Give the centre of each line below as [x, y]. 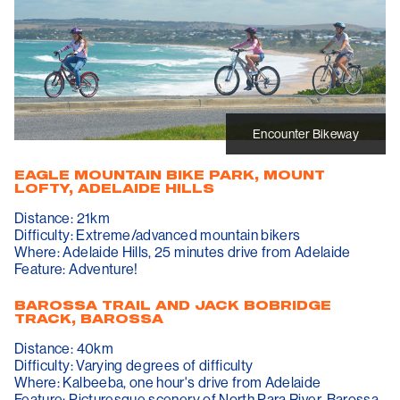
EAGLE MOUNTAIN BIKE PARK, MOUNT [170, 175]
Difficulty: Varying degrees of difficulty [135, 365]
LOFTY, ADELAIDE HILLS [114, 188]
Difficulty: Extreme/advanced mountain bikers [159, 234]
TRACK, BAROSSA [89, 318]
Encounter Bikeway [306, 133]
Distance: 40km [64, 348]
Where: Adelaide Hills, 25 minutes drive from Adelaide [183, 251]
